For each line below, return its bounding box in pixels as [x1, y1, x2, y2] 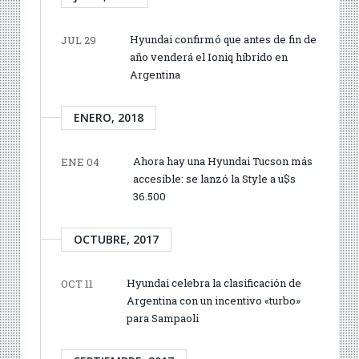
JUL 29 [61, 32, 96, 47]
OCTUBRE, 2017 [74, 231, 159, 247]
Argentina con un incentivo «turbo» [127, 292, 301, 308]
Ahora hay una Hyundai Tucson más [133, 153, 313, 168]
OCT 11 [61, 276, 93, 291]
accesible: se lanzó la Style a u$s [133, 171, 296, 186]
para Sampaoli [127, 310, 199, 325]
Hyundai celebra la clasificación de [127, 275, 301, 290]
